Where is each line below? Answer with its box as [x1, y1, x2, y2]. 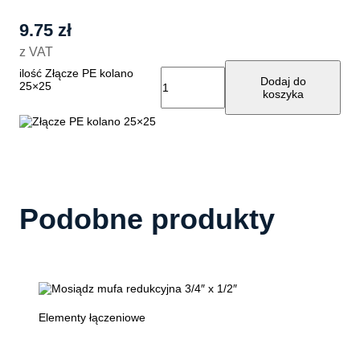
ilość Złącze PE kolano [19, 66, 133, 80]
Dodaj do [260, 74, 306, 88]
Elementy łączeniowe [39, 310, 145, 324]
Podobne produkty [19, 202, 275, 236]
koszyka [262, 87, 304, 100]
